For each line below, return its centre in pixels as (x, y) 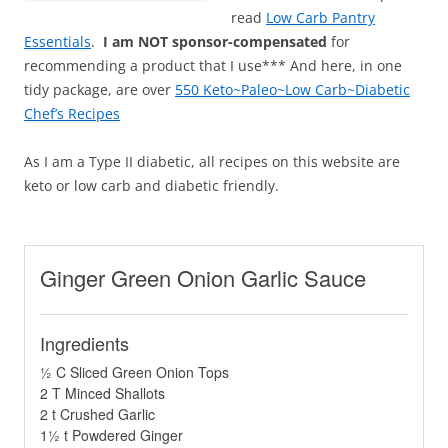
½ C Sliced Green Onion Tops (134, 372)
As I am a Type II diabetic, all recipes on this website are (212, 162)
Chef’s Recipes (72, 114)
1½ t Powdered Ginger (111, 435)
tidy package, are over (99, 90)
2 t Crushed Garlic (97, 414)
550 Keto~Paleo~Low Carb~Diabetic (292, 90)
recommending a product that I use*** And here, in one (213, 66)
